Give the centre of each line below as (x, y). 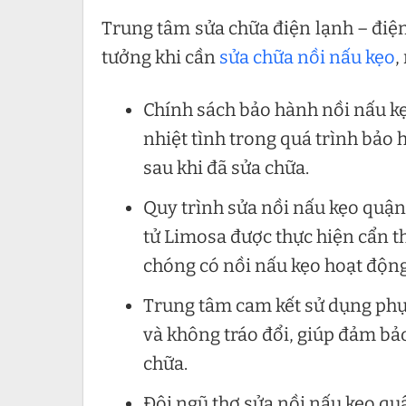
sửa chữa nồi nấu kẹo (307, 58)
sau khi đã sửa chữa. (226, 168)
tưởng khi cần (160, 58)
